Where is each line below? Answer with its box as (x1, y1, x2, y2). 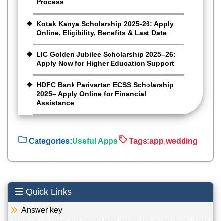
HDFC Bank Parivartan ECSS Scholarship (37, 81, 174, 89)
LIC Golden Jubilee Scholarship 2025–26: (37, 50, 176, 59)
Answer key (15, 206, 62, 215)
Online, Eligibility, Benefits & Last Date (37, 29, 167, 37)
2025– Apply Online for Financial (37, 90, 146, 98)
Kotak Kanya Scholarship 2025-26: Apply (37, 20, 174, 28)
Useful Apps (72, 136, 118, 145)
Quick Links (23, 187, 72, 197)
